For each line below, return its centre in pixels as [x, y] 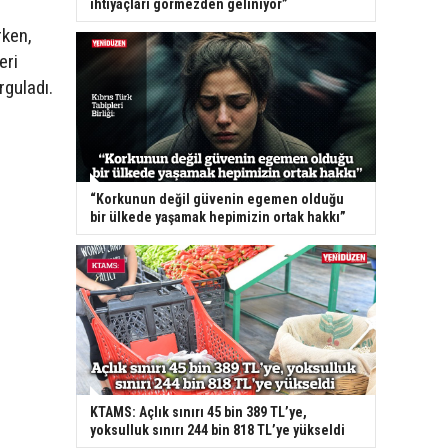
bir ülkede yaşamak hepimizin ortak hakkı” [218, 217]
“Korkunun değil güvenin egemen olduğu [217, 199]
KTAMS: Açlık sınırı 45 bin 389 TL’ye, [198, 412]
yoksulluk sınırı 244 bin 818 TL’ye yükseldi [217, 430]
